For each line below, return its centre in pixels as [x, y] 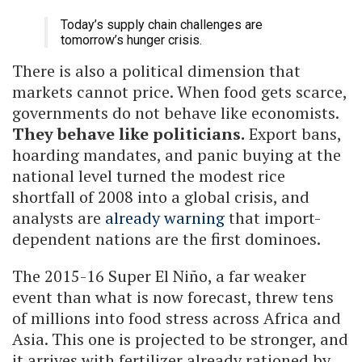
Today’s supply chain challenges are [162, 25]
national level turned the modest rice [149, 176]
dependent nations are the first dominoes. [166, 239]
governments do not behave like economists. [175, 113]
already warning [165, 218]
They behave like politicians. [128, 134]
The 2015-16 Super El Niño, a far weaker [159, 276]
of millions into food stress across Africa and [177, 318]
